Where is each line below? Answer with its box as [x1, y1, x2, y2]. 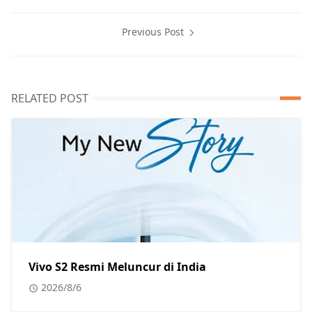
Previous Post [121, 25, 187, 39]
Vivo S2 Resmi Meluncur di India [29, 259, 206, 275]
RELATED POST [11, 91, 88, 107]
